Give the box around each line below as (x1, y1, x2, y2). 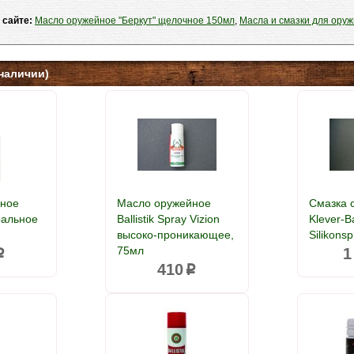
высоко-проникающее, (116, 228, 234, 241)
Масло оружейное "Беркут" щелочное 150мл (35, 15, 235, 26)
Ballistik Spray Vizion (116, 213, 220, 225)
